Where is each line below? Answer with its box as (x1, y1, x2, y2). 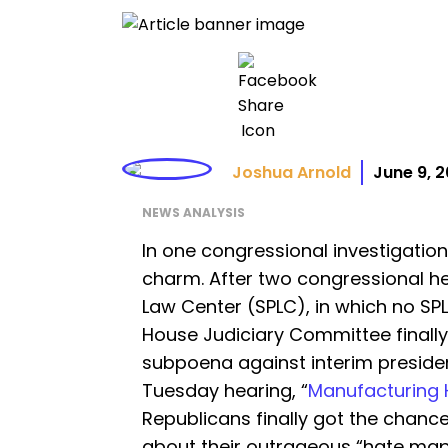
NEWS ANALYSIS (142, 203, 245, 221)
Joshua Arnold (232, 160, 351, 184)
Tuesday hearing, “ (142, 377, 308, 403)
